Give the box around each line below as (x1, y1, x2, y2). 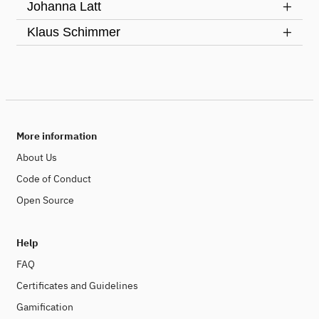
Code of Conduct (16, 172, 91, 185)
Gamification (16, 300, 73, 313)
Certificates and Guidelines (16, 279, 138, 292)
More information (16, 130, 97, 142)
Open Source (16, 194, 74, 206)
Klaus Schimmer (27, 24, 120, 39)
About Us (16, 151, 57, 164)
